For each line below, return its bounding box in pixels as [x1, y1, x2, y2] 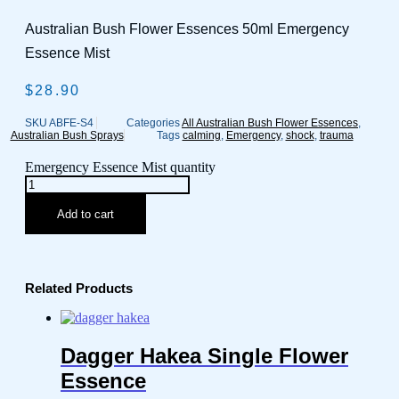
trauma [319, 129, 354, 142]
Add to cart [57, 208, 114, 221]
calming [182, 129, 221, 142]
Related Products [25, 281, 133, 297]
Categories [126, 117, 180, 129]
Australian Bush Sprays [10, 129, 124, 142]
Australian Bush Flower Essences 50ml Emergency [25, 21, 349, 37]
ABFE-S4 [49, 117, 96, 129]
